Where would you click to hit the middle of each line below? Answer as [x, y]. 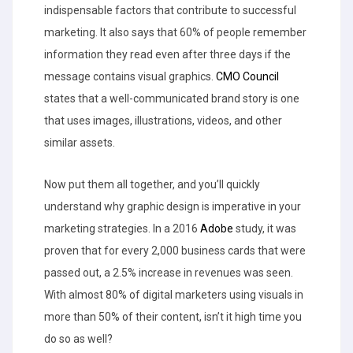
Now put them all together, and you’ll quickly [152, 184]
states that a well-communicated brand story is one [172, 98]
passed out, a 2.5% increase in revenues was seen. [169, 273]
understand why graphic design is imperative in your [173, 206]
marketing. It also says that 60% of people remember [175, 32]
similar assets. [80, 143]
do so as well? [78, 339]
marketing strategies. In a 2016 [122, 229]
